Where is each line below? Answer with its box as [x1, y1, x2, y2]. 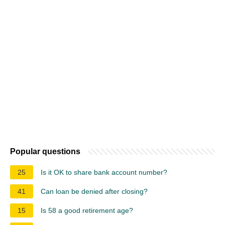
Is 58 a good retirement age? [41, 206, 133, 214]
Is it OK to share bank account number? [41, 168, 167, 176]
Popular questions [10, 147, 80, 156]
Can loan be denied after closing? [41, 187, 148, 195]
